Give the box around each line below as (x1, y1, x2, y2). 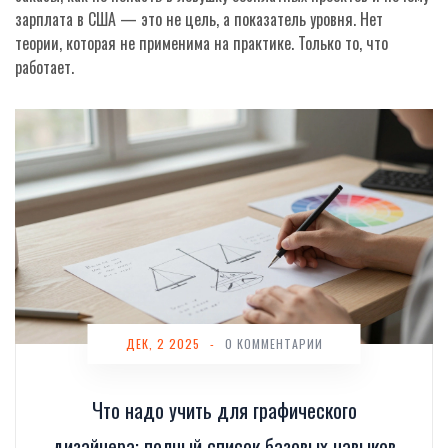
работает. (15, 55, 74, 79)
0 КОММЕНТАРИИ (224, 335, 323, 353)
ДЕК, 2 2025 (125, 335, 200, 353)
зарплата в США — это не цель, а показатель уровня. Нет (15, 7, 383, 31)
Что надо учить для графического (91, 395, 357, 426)
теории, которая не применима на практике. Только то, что (15, 31, 388, 55)
